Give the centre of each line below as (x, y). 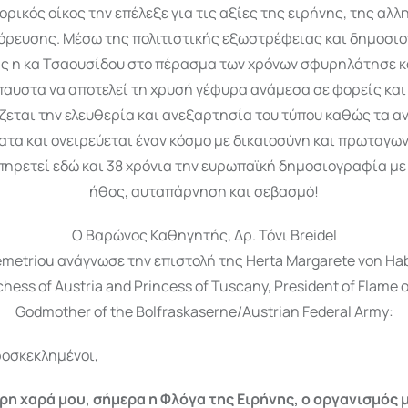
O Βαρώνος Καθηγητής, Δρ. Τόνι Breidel (204, 235)
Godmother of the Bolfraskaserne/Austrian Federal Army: (204, 312)
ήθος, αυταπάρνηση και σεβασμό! (204, 192)
